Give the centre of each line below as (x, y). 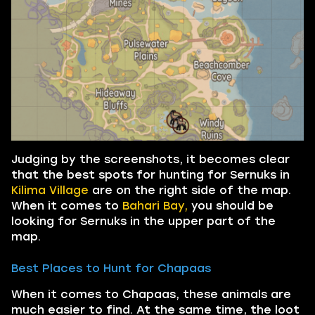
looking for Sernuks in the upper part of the (143, 221)
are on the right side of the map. (190, 190)
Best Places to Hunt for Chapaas (111, 268)
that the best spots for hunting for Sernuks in (150, 174)
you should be (231, 205)
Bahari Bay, (155, 205)
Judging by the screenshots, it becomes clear (150, 159)
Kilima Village (50, 190)
